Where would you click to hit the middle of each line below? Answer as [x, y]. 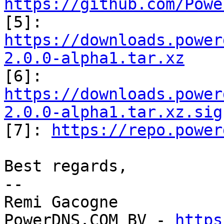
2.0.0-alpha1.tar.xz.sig [113, 112]
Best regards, [66, 166]
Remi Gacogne [61, 202]
